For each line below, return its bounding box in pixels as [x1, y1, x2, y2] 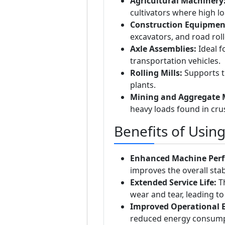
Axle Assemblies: [130, 43, 196, 55]
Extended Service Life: [130, 177, 216, 188]
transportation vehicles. [130, 55, 220, 67]
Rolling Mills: [130, 67, 182, 79]
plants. [130, 79, 156, 91]
